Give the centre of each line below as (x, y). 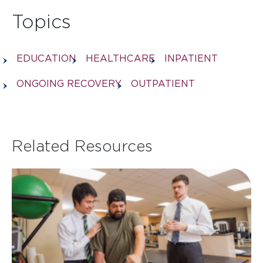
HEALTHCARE (120, 58)
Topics (41, 21)
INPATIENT (191, 58)
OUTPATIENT (163, 83)
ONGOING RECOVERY (69, 83)
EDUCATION (46, 58)
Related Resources (82, 146)
